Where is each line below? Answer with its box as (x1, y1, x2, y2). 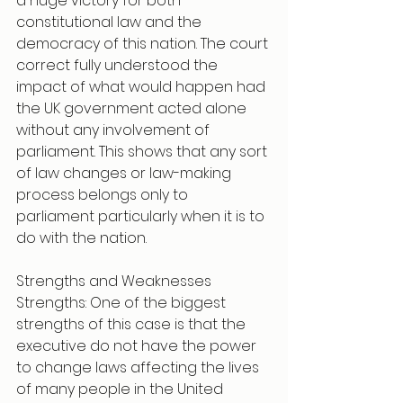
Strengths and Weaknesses (16, 271, 215, 291)
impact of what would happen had (16, 76, 269, 97)
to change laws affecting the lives (16, 357, 263, 378)
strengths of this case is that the (16, 314, 249, 335)
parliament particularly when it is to (16, 206, 268, 227)
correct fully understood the (16, 55, 221, 76)
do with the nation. (16, 228, 150, 248)
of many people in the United (16, 379, 227, 399)
